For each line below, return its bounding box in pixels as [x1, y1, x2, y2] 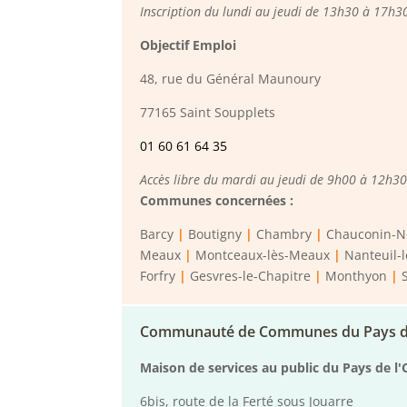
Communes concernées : [140, 192, 294, 210]
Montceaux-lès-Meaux [195, 246, 331, 264]
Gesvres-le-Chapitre [190, 267, 312, 285]
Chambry [256, 225, 313, 243]
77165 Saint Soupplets [140, 104, 276, 122]
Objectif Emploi [140, 36, 237, 55]
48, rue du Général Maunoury [140, 70, 322, 88]
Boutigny [188, 225, 243, 243]
